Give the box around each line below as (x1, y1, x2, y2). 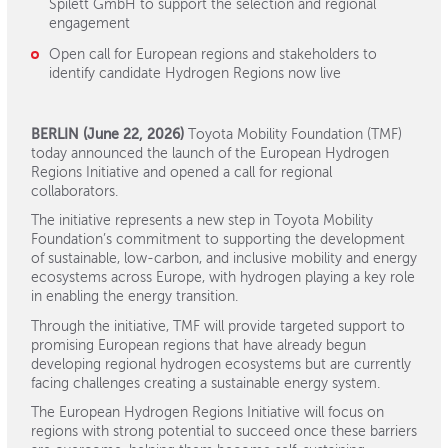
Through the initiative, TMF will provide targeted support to (31, 319, 405, 334)
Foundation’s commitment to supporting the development (31, 233, 405, 247)
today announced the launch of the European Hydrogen (31, 146, 389, 161)
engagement (48, 17, 130, 31)
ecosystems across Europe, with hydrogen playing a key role (31, 271, 415, 285)
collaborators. (31, 184, 118, 199)
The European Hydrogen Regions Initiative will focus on (31, 406, 384, 420)
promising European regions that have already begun (31, 338, 366, 353)
